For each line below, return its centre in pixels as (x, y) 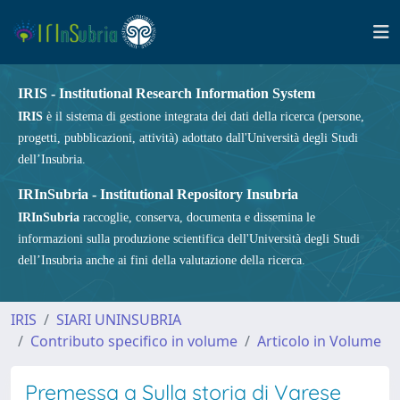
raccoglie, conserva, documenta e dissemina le (197, 217)
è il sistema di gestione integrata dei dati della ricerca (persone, (204, 117)
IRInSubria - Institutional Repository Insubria (158, 194)
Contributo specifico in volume (134, 341)
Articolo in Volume (319, 341)
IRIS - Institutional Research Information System (167, 93)
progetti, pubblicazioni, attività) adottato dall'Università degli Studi (188, 138)
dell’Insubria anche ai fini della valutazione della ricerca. (162, 260)
